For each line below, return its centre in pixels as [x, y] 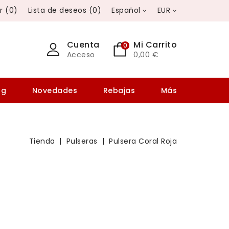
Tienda [42, 141]
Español [127, 10]
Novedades [54, 90]
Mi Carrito [155, 45]
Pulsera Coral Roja [143, 141]
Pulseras [82, 141]
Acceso [81, 55]
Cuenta [83, 45]
